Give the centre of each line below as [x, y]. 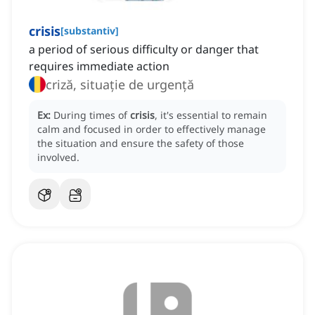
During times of [92, 115]
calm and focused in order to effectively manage [152, 129]
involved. [58, 157]
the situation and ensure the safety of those [141, 143]
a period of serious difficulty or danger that [144, 50]
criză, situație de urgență [120, 85]
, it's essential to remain [211, 115]
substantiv [90, 31]
